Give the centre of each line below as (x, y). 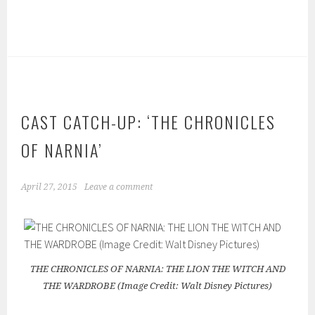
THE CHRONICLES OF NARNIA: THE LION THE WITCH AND (157, 269)
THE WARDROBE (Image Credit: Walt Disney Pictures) (157, 285)
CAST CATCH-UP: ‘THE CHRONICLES (149, 121)
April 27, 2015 (50, 187)
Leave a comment (119, 187)
